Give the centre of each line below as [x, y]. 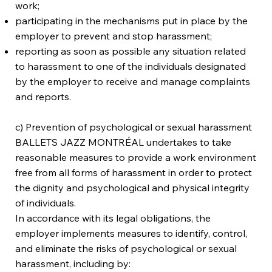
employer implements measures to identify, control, [131, 233]
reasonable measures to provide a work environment [136, 157]
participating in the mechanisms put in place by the [132, 20]
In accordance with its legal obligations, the [113, 218]
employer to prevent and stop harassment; [114, 36]
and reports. [43, 96]
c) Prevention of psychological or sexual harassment [134, 127]
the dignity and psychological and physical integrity [133, 187]
